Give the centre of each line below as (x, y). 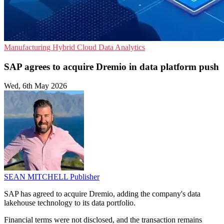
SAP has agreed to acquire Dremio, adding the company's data (102, 194)
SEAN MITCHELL (37, 177)
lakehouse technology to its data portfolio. (70, 203)
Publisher (85, 177)
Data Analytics (122, 47)
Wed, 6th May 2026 (35, 86)
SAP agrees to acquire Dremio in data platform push (111, 66)
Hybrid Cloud (75, 47)
